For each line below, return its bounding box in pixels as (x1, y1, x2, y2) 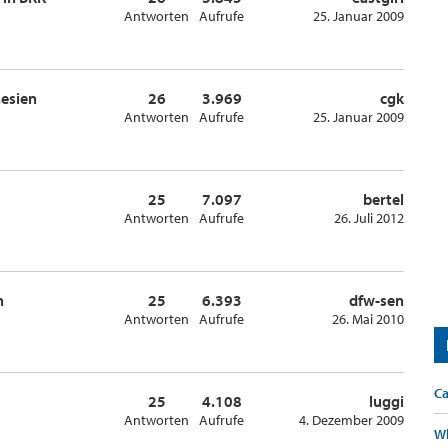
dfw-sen (349, 290, 404, 310)
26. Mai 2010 (332, 310, 404, 328)
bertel (363, 189, 404, 209)
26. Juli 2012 (334, 209, 404, 227)
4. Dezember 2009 (299, 411, 404, 429)
